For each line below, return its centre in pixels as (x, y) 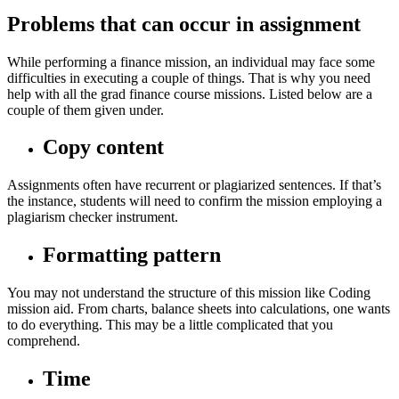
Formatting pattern (132, 255)
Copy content (103, 147)
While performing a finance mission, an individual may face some (191, 61)
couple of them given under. (85, 110)
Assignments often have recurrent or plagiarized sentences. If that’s (194, 185)
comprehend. (44, 341)
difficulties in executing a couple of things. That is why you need (189, 77)
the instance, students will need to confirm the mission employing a (195, 201)
